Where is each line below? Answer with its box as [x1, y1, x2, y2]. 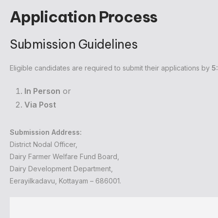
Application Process [10, 7, 158, 27]
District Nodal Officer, [10, 140, 77, 149]
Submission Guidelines [10, 36, 138, 53]
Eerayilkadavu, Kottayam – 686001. [10, 177, 121, 185]
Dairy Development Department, [10, 164, 113, 173]
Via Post [24, 100, 56, 110]
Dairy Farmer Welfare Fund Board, [10, 152, 119, 161]
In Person [24, 86, 60, 96]
